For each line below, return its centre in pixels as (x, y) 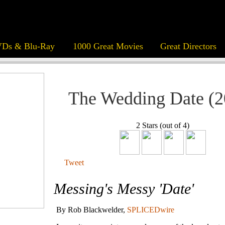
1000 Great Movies (108, 46)
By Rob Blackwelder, (92, 210)
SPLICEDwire (151, 210)
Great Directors (188, 46)
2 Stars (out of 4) (162, 126)
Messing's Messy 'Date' (124, 189)
